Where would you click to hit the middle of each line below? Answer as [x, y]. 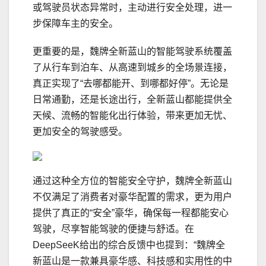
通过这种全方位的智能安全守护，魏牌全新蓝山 [132, 181]
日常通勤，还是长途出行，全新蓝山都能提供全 [132, 100]
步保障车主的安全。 [75, 24]
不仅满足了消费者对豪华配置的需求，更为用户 [132, 197]
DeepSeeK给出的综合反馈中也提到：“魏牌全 [129, 245]
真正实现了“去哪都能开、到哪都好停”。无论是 [131, 84]
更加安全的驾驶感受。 [80, 132]
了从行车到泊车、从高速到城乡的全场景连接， [132, 68]
